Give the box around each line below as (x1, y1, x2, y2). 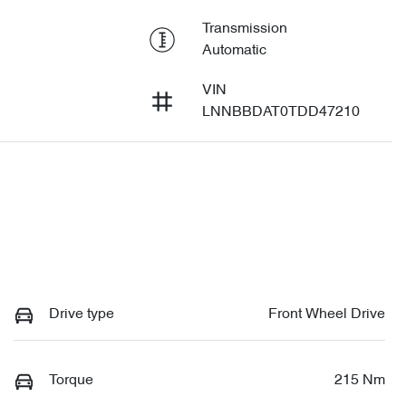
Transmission (201, 22, 287, 36)
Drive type (49, 307, 114, 322)
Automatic (201, 43, 266, 58)
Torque (49, 373, 93, 388)
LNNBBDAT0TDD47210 (201, 105, 360, 120)
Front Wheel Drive (268, 307, 385, 322)
